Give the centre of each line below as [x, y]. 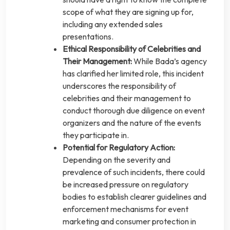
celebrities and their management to [127, 98]
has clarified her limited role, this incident [133, 74]
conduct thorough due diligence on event [134, 111]
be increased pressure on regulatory [126, 185]
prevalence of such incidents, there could [134, 172]
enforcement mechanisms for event [126, 209]
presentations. [88, 37]
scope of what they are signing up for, [128, 12]
